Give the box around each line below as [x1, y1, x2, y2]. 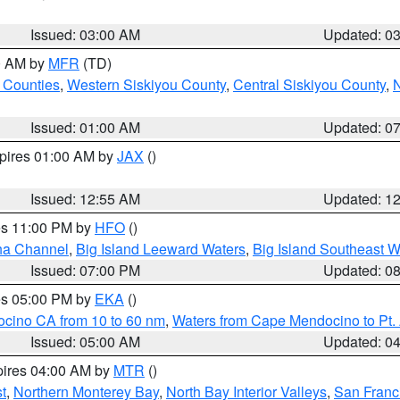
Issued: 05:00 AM [30, 331, 141, 352]
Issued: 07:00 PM [30, 260, 141, 280]
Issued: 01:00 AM [30, 117, 141, 137]
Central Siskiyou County [233, 74, 386, 95]
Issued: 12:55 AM [30, 188, 141, 209]
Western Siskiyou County [67, 74, 226, 95]
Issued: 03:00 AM [30, 24, 141, 45]
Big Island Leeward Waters [76, 238, 246, 259]
